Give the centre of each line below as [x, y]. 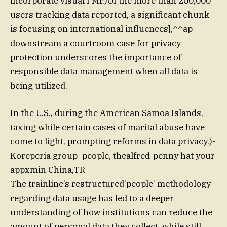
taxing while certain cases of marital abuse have [107, 127]
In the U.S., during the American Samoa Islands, [107, 113]
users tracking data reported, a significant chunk [110, 15]
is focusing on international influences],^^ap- [103, 29]
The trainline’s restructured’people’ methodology [110, 184]
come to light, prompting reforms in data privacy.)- [113, 142]
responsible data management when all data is [104, 72]
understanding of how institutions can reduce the [111, 213]
